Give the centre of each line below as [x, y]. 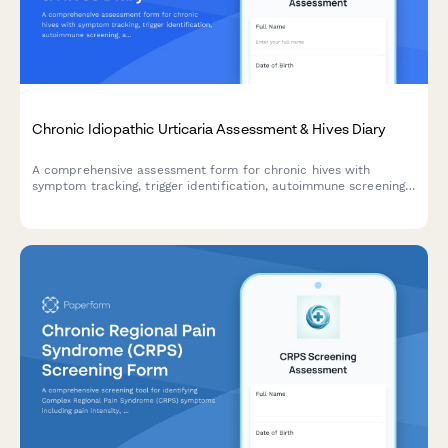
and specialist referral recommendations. [155, 202]
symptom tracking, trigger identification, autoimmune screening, [220, 186]
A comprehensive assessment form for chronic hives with [201, 170]
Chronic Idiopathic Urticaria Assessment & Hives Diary [209, 128]
